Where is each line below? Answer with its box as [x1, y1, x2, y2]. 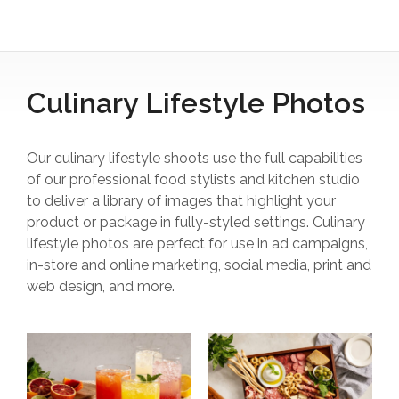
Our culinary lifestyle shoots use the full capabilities [27, 149, 362, 167]
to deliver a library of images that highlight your [27, 191, 336, 209]
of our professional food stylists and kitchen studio [27, 170, 360, 188]
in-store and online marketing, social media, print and [27, 256, 371, 273]
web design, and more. [27, 277, 175, 295]
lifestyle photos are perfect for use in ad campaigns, [27, 234, 368, 252]
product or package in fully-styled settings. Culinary [27, 213, 365, 231]
